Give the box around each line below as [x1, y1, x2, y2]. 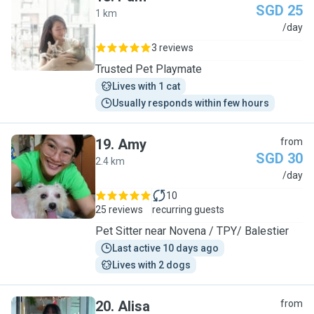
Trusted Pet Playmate [95, 62, 202, 76]
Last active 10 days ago [112, 243, 219, 254]
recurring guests [152, 204, 224, 215]
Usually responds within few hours [112, 97, 269, 109]
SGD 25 [256, 2, 303, 19]
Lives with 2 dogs [112, 259, 191, 271]
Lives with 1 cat [112, 81, 180, 92]
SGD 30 [256, 150, 303, 167]
